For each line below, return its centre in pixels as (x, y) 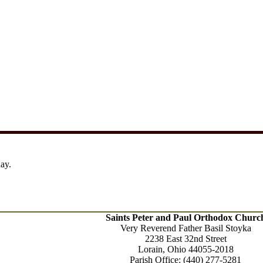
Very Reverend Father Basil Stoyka (186, 228)
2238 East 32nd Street (186, 239)
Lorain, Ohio (163, 249)
